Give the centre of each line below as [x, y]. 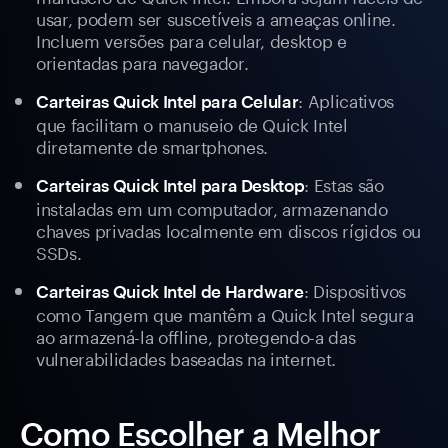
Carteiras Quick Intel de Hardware [170, 291]
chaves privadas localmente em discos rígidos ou [229, 229]
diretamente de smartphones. [152, 145]
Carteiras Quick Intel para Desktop [170, 185]
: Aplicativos [346, 99]
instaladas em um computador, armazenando [212, 207]
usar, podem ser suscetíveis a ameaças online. [216, 17]
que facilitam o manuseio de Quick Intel [192, 123]
